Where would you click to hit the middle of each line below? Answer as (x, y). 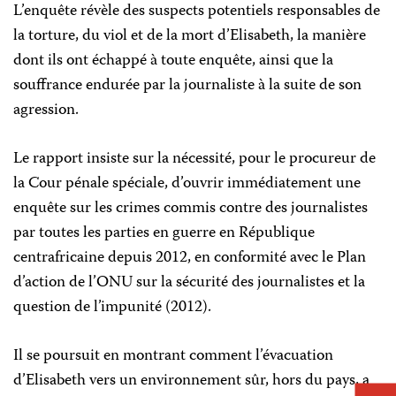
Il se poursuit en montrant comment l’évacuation (173, 357)
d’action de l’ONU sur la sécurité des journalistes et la (189, 283)
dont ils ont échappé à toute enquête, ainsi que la (173, 61)
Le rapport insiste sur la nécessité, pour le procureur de (194, 160)
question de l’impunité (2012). (112, 308)
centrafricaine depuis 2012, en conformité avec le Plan (190, 259)
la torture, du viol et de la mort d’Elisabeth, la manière (190, 37)
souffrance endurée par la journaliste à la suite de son (187, 86)
